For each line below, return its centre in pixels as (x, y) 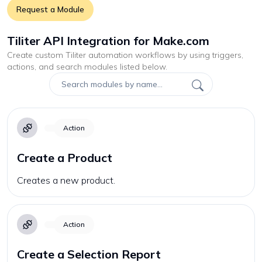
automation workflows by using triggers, (165, 55)
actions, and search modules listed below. (87, 67)
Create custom (36, 55)
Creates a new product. (66, 180)
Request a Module (50, 9)
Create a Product (65, 158)
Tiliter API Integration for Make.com (108, 41)
